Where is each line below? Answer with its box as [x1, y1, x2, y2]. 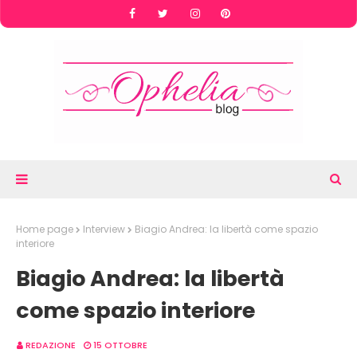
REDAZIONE [25, 339, 76, 351]
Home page [16, 222, 73, 236]
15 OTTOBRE [93, 339, 147, 351]
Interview [83, 222, 125, 236]
